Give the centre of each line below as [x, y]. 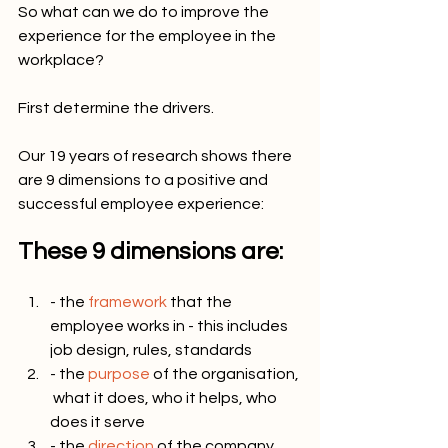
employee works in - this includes [170, 326]
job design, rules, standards [151, 350]
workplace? [62, 60]
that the [201, 302]
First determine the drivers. [116, 108]
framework [127, 302]
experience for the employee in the [148, 36]
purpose [119, 374]
